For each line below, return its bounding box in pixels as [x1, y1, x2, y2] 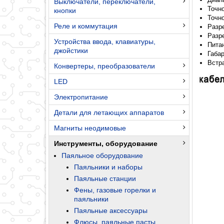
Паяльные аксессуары [74, 206, 147, 214]
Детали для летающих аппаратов [54, 108, 164, 116]
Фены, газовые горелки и [74, 185, 156, 194]
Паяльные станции [74, 174, 136, 182]
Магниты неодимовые [54, 123, 126, 132]
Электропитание [54, 92, 108, 101]
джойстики [54, 46, 88, 54]
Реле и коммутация [54, 21, 117, 30]
